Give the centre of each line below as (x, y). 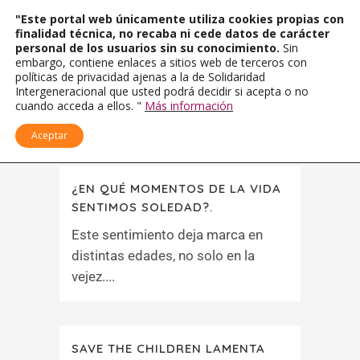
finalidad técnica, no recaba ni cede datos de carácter (172, 33)
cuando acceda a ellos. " (80, 106)
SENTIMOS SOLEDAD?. (142, 207)
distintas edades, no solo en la (163, 256)
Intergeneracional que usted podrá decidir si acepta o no (162, 91)
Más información (189, 106)
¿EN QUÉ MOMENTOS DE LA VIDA (176, 188)
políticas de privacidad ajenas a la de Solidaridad (140, 77)
